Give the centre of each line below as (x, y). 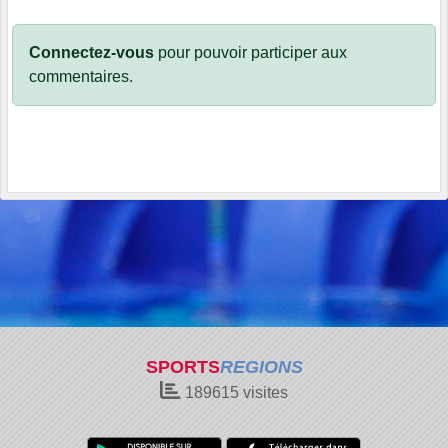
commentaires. (81, 77)
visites (263, 392)
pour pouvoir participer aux (250, 53)
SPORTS (182, 367)
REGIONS (261, 367)
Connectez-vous (91, 53)
